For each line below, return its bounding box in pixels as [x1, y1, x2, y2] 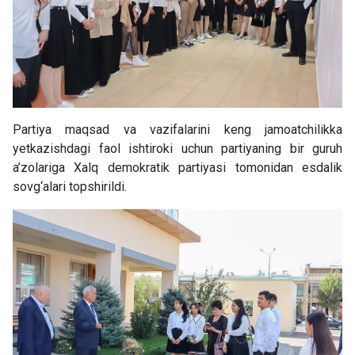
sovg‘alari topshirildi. [13, 179, 127, 195]
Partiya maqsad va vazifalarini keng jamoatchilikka [13, 122, 342, 138]
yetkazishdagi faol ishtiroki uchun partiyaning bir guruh [13, 141, 342, 157]
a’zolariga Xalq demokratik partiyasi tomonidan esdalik [13, 160, 342, 176]
